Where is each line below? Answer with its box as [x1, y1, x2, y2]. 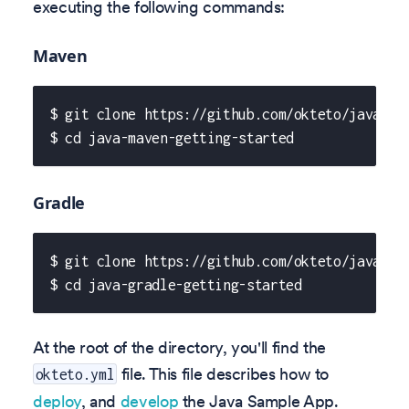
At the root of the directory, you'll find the [33, 336, 326, 358]
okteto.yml [35, 365, 115, 383]
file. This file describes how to [117, 362, 330, 384]
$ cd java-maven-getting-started [49, 130, 294, 147]
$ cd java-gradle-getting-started [49, 277, 302, 294]
